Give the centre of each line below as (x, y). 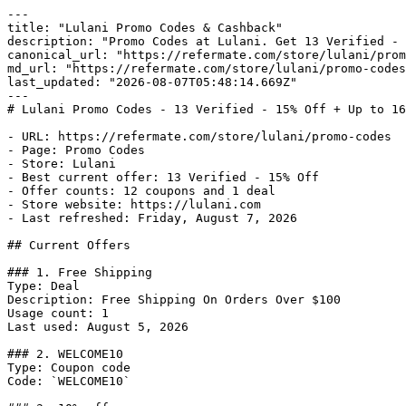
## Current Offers (69, 245)
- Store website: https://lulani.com (134, 204)
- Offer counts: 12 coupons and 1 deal (141, 191)
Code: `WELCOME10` (69, 381)
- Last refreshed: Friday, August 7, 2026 (152, 218)
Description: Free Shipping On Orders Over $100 (174, 300)
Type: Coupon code (69, 367)
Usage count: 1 (58, 313)
